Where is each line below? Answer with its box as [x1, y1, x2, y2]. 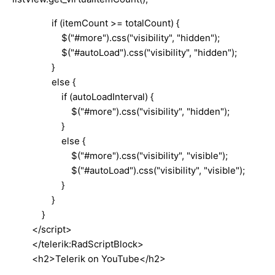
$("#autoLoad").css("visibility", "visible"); [12, 164, 245, 176]
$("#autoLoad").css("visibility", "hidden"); [12, 46, 237, 58]
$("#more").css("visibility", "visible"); [12, 149, 228, 161]
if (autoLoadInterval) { [12, 90, 153, 103]
